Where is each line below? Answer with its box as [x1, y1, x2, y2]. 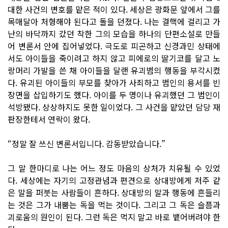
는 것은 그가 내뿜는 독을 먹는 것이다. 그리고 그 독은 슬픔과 [8, 198, 220, 211]
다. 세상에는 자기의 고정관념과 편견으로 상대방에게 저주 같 [8, 174, 220, 186]
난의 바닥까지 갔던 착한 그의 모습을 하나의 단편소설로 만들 [8, 27, 220, 40]
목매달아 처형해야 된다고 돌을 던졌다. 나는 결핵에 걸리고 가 [8, 15, 220, 27]
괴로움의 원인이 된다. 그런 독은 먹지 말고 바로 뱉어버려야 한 [8, 210, 220, 223]
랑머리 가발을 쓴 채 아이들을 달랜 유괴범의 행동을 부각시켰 [8, 64, 220, 76]
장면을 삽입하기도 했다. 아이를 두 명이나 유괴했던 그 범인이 [8, 88, 220, 101]
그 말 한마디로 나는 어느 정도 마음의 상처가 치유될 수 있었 [8, 161, 220, 174]
